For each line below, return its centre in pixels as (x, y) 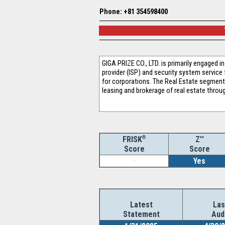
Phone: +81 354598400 (134, 12)
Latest (141, 205)
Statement (141, 214)
